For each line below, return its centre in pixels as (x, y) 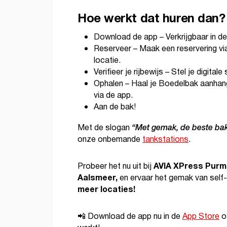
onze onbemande (110, 140)
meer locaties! (107, 190)
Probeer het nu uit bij (116, 166)
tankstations (165, 140)
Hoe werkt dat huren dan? (152, 18)
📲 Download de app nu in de (130, 217)
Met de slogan (105, 128)
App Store (201, 217)
